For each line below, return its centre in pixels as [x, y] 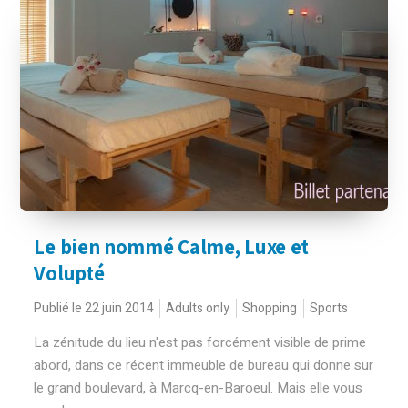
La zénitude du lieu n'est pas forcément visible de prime [200, 342]
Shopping [270, 308]
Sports [329, 308]
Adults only [198, 308]
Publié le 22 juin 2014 [94, 308]
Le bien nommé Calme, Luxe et [172, 247]
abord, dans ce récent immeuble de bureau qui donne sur [204, 365]
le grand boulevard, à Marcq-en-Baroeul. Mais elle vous [199, 388]
